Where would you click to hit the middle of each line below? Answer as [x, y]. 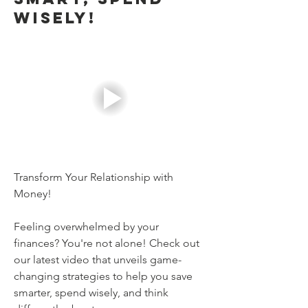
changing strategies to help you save [103, 276]
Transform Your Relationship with [93, 177]
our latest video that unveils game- [98, 259]
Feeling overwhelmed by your [86, 226]
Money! [33, 193]
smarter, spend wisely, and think [91, 292]
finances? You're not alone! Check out [107, 243]
